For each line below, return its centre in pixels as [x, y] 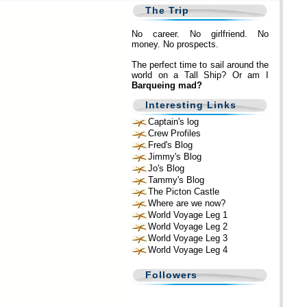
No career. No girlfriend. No [200, 34]
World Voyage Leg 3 [188, 238]
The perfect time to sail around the [200, 65]
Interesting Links [191, 105]
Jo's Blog [166, 168]
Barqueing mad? [167, 85]
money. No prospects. [175, 44]
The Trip [167, 10]
